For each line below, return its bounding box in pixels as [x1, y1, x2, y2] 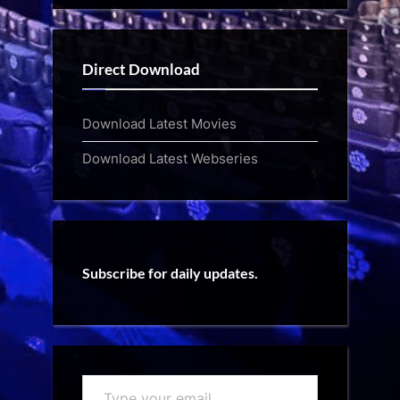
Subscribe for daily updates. [82, 264, 258, 282]
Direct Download [82, 60, 200, 79]
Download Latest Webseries [82, 150, 258, 168]
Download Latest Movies [82, 115, 237, 133]
